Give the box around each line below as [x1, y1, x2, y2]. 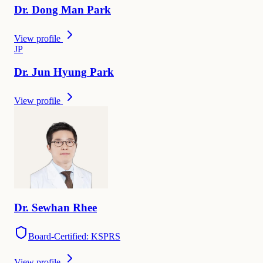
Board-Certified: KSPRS [28, 231, 120, 242]
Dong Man [32, 4, 84, 16]
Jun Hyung [32, 65, 87, 78]
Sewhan [32, 201, 70, 214]
